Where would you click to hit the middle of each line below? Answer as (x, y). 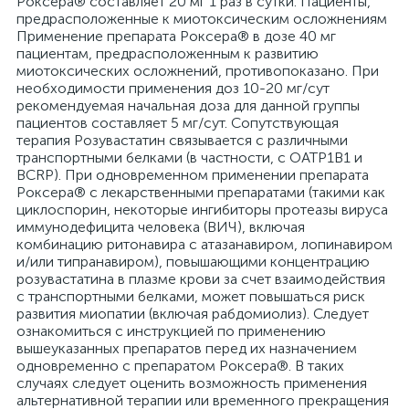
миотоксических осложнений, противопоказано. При (198, 71)
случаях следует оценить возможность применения (192, 383)
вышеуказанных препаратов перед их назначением (187, 348)
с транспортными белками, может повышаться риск (191, 296)
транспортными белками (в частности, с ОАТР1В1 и (189, 157)
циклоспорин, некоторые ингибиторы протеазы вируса (202, 210)
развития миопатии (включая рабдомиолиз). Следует (193, 314)
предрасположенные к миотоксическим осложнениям (202, 19)
